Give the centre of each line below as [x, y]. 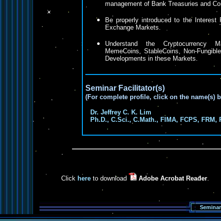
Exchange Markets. [133, 27]
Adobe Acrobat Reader [173, 178]
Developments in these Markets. [151, 58]
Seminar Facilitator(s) [125, 88]
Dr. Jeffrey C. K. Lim [121, 112]
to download [110, 178]
